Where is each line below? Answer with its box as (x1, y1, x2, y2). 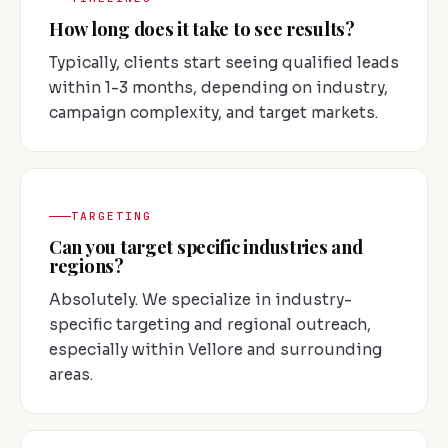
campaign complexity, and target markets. (49, 102, 378, 122)
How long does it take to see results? (49, 15, 355, 41)
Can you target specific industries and (49, 234, 363, 260)
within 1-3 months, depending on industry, (49, 77, 388, 97)
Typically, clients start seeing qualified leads (49, 52, 399, 72)
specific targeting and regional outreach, (49, 315, 371, 335)
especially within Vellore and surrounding (49, 340, 382, 360)
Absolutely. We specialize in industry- (49, 290, 352, 310)
